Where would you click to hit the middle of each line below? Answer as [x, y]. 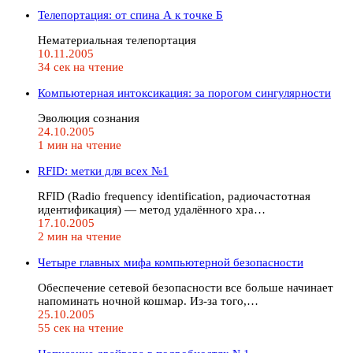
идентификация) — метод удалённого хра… [152, 209]
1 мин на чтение [80, 145]
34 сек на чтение [81, 67]
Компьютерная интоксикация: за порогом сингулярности [184, 93]
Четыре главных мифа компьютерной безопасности [171, 262]
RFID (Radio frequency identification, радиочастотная [174, 196]
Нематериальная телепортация [117, 40]
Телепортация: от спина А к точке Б [130, 15]
